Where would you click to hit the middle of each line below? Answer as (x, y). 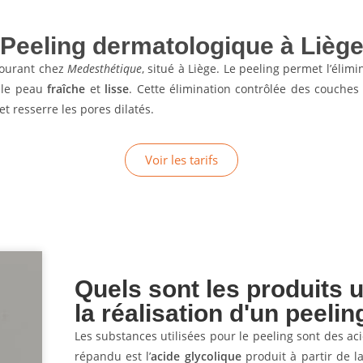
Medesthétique (104, 68)
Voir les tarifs (181, 160)
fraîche (66, 89)
